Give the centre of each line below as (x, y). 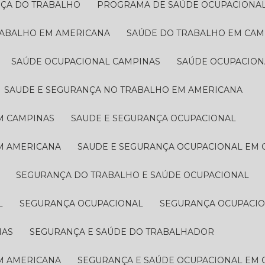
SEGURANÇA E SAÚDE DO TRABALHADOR (125, 232)
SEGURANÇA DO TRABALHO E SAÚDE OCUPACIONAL (135, 175)
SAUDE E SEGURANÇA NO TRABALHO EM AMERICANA (126, 90)
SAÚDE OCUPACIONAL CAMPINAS (89, 62)
